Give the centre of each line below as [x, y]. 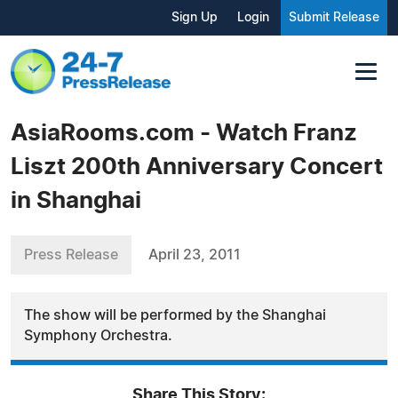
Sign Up [195, 18]
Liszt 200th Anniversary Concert [197, 167]
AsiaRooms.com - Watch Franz [184, 133]
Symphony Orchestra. [98, 335]
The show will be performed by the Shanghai [175, 315]
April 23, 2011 [195, 255]
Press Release [71, 255]
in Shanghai [76, 200]
